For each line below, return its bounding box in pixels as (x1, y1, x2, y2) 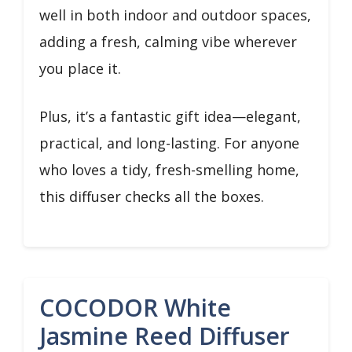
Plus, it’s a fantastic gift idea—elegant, (39, 106, 301, 126)
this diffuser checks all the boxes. (39, 186, 264, 206)
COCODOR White (39, 291, 231, 324)
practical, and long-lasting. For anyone (39, 133, 299, 152)
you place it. (39, 58, 121, 78)
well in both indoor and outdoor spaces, (39, 5, 311, 24)
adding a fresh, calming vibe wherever (39, 31, 297, 51)
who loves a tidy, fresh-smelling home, (39, 159, 299, 179)
